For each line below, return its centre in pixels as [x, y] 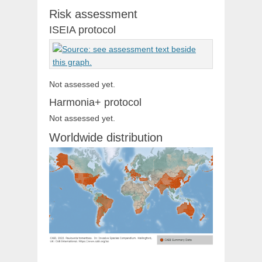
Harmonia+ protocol [95, 103]
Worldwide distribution [106, 138]
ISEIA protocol [82, 30]
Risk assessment [93, 14]
